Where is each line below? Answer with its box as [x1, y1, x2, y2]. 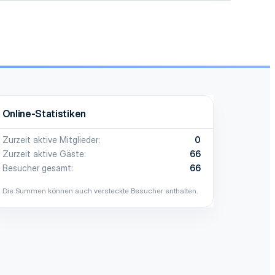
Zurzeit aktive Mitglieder [2, 134, 98, 145]
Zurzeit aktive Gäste [2, 148, 84, 159]
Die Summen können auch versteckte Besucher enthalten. [2, 185, 198, 195]
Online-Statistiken [2, 107, 86, 120]
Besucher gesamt [2, 162, 71, 173]
